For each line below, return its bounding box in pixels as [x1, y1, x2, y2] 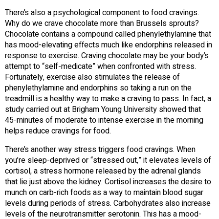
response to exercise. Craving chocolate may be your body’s [5, 49, 209, 62]
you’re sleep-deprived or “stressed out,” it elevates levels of [5, 154, 211, 166]
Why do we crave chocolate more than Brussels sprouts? [5, 17, 199, 29]
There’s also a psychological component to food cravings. [5, 6, 199, 19]
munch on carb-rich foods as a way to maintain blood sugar [5, 186, 203, 198]
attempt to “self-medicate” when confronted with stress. [5, 60, 196, 72]
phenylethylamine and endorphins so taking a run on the [5, 82, 192, 94]
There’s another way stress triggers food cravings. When [5, 143, 196, 155]
